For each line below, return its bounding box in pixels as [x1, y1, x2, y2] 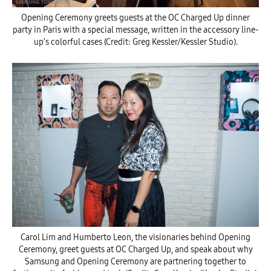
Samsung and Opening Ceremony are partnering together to [25, 256, 246, 267]
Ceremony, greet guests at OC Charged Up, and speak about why [18, 244, 253, 255]
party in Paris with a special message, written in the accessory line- [12, 25, 259, 36]
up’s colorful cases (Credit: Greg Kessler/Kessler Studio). [33, 37, 238, 48]
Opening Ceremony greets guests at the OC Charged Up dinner [21, 13, 250, 24]
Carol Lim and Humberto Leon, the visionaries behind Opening [21, 232, 250, 243]
